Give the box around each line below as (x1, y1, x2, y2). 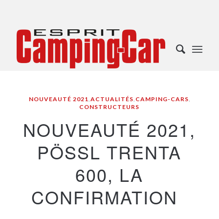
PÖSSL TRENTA (37, 139, 182, 164)
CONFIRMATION (31, 184, 178, 209)
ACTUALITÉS (90, 95, 134, 103)
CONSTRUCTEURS (79, 103, 140, 110)
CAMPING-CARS (135, 95, 189, 103)
